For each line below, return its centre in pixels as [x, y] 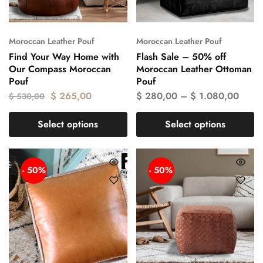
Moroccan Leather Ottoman [194, 69]
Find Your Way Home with [64, 57]
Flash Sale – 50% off [181, 57]
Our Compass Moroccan [60, 69]
